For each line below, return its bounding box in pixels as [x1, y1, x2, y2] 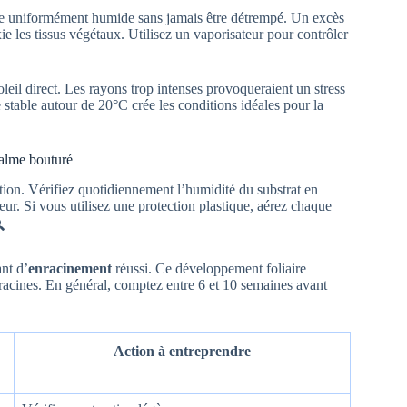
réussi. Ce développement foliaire [112, 260, 306, 276]
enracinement [28, 260, 112, 276]
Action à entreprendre [114, 342, 251, 359]
